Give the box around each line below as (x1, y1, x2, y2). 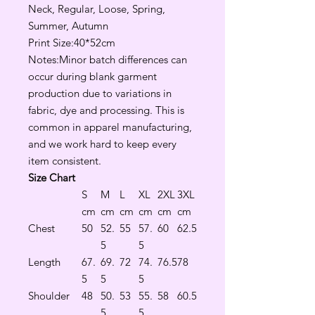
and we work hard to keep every (28, 136, 176, 150)
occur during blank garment (28, 69, 157, 83)
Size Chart (28, 170, 75, 184)
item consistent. (28, 153, 101, 167)
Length (28, 255, 60, 269)
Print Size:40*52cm (28, 35, 115, 49)
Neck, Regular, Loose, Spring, (28, 1, 165, 15)
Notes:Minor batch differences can (28, 52, 187, 66)
